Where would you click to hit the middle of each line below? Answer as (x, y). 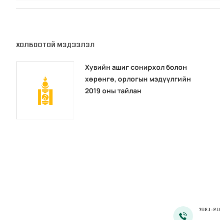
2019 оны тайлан (113, 91)
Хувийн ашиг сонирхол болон (136, 67)
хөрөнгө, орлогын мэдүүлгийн (138, 79)
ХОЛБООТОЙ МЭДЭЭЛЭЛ (56, 45)
